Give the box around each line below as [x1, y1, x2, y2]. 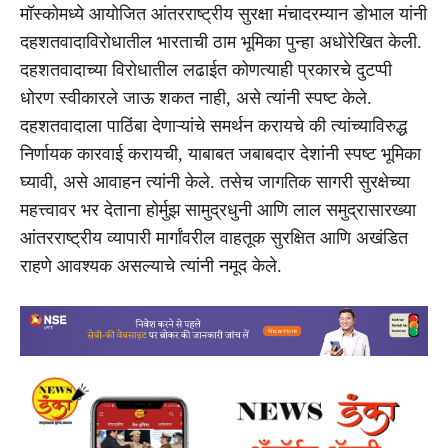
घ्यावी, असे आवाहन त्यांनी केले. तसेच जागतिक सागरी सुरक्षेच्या [20, 171, 410, 192]
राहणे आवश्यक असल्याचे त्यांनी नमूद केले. [20, 255, 282, 276]
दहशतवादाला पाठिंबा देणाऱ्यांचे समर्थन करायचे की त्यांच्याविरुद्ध [20, 115, 407, 136]
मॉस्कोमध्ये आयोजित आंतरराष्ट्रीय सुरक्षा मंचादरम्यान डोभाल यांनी [20, 3, 427, 24]
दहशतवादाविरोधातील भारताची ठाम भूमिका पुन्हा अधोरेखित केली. [20, 31, 422, 52]
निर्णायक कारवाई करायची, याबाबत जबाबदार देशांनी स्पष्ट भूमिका [20, 143, 421, 164]
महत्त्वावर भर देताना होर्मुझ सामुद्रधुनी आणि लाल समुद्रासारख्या [20, 199, 416, 220]
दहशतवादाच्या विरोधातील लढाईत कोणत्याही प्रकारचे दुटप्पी [20, 59, 392, 80]
